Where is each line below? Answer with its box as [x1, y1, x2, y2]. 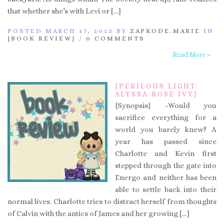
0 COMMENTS [86, 34, 145, 42]
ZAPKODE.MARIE [130, 26, 200, 34]
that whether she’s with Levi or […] [7, 6, 121, 15]
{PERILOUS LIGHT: [115, 81, 199, 90]
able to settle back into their [115, 184, 216, 194]
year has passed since [115, 136, 216, 146]
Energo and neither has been [115, 172, 216, 182]
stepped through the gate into [115, 160, 216, 170]
